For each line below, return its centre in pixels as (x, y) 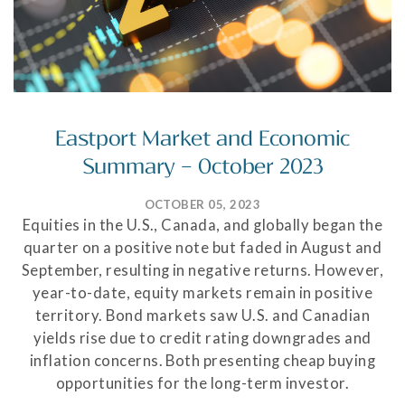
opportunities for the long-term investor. (202, 383)
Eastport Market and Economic (202, 138)
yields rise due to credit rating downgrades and (202, 338)
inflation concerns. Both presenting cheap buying (202, 360)
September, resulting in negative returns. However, (202, 270)
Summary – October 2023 (202, 166)
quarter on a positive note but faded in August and (202, 247)
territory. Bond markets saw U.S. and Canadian (202, 315)
